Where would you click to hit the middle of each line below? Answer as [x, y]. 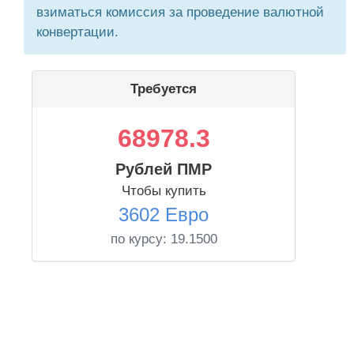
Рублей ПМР [164, 169]
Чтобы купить [164, 191]
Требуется [164, 89]
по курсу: [140, 239]
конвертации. [77, 32]
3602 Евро [164, 215]
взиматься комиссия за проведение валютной [180, 12]
